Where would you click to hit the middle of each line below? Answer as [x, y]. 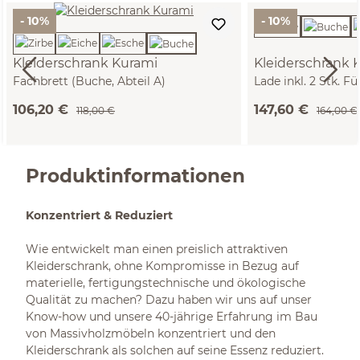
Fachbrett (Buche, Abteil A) [89, 81]
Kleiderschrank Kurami [85, 63]
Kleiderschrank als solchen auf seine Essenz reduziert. [175, 350]
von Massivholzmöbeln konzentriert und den [151, 333]
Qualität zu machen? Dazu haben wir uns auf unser [169, 300]
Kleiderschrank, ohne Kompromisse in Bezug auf [162, 266]
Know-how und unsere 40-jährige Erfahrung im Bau [172, 317]
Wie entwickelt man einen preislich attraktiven [157, 249]
